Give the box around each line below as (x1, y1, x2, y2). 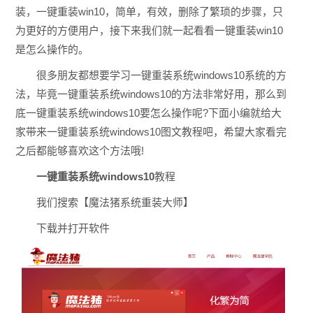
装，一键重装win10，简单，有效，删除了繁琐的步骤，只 (15, 5, 283, 17)
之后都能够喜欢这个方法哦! (15, 144, 144, 156)
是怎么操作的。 (15, 43, 89, 55)
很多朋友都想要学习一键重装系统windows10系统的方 (36, 68, 286, 81)
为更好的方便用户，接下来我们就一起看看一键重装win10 (15, 24, 283, 36)
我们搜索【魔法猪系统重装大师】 (36, 196, 194, 208)
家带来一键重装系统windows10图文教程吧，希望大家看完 (15, 125, 286, 138)
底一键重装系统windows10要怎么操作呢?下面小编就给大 (15, 106, 282, 119)
